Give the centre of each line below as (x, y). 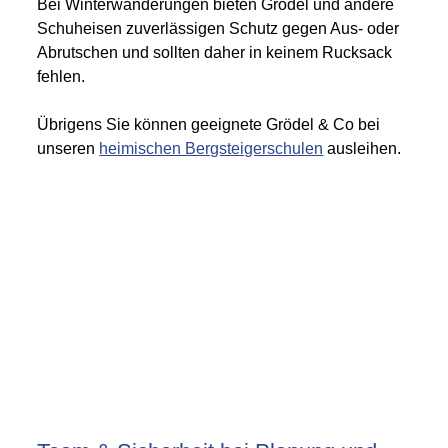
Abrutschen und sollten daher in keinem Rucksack (215, 52)
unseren (68, 148)
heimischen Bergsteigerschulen (211, 148)
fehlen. (61, 76)
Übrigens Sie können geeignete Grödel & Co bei (209, 124)
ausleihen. (362, 148)
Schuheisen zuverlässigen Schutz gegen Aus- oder (218, 28)
